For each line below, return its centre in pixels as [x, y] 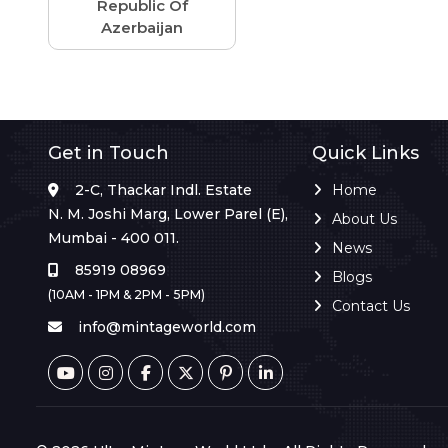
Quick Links [365, 153]
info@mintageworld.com [167, 327]
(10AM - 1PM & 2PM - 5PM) [126, 295]
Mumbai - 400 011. [113, 238]
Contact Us [371, 306]
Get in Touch [108, 153]
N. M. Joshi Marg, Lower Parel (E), [168, 214]
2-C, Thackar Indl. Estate [163, 190]
